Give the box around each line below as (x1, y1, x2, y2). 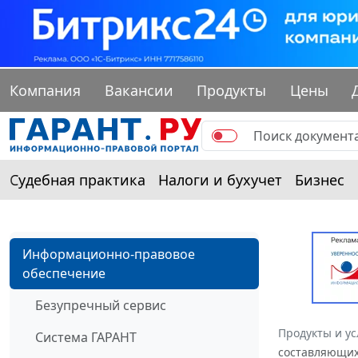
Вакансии (104, 81, 173, 101)
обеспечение (22, 265, 105, 283)
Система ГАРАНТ (35, 328, 137, 347)
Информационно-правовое (22, 245, 195, 264)
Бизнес (295, 170, 344, 190)
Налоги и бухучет (158, 170, 282, 190)
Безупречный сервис (35, 296, 166, 315)
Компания (10, 81, 81, 101)
